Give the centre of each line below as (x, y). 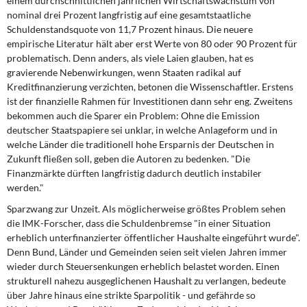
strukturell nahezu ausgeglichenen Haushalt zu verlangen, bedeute (146, 281)
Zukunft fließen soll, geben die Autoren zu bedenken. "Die (128, 159)
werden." (25, 187)
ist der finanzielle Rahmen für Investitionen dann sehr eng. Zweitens (150, 101)
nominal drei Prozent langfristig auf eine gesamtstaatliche (129, 15)
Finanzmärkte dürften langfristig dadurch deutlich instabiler (134, 173)
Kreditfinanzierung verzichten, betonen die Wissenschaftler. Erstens (150, 87)
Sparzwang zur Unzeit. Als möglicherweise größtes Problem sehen (146, 209)
